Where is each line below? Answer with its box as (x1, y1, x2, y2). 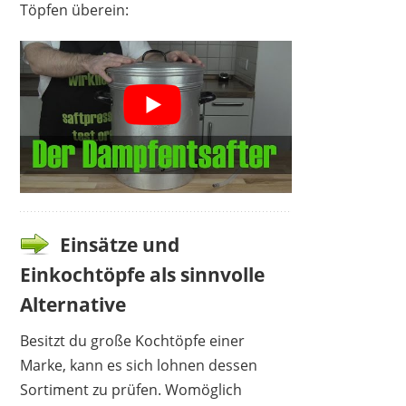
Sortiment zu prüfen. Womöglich (20, 380, 243, 401)
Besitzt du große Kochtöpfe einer (20, 331, 246, 352)
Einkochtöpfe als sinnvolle (20, 262, 266, 288)
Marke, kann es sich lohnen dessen (20, 355, 258, 376)
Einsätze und (60, 232, 180, 258)
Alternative (20, 292, 127, 318)
